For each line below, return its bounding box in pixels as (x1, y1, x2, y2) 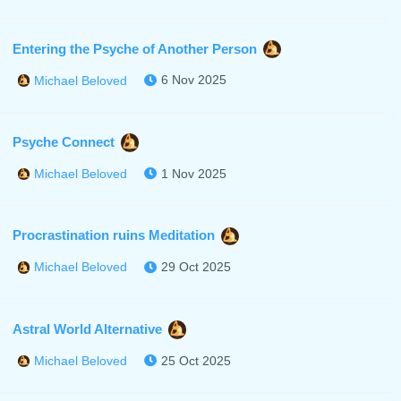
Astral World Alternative (12, 320, 162, 337)
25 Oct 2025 (161, 353, 232, 368)
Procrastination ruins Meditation (12, 227, 215, 243)
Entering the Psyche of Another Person (12, 40, 257, 56)
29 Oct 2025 (161, 260, 232, 275)
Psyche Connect (12, 133, 115, 149)
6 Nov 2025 (161, 73, 227, 88)
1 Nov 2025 (161, 166, 227, 181)
